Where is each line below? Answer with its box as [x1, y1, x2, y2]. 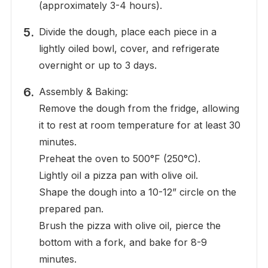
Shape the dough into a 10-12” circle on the [38, 186, 236, 199]
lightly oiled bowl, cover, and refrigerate [38, 42, 220, 55]
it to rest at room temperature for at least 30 [38, 119, 240, 132]
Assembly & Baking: [38, 86, 128, 98]
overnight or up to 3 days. [38, 59, 157, 72]
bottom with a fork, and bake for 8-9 [38, 236, 207, 249]
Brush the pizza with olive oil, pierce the [38, 220, 221, 232]
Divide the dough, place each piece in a [38, 26, 217, 38]
